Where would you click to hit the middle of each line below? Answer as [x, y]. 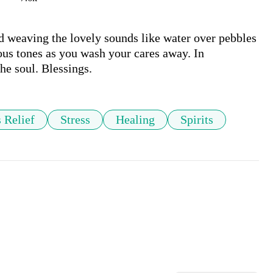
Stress [75, 120]
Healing [135, 120]
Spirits [197, 120]
